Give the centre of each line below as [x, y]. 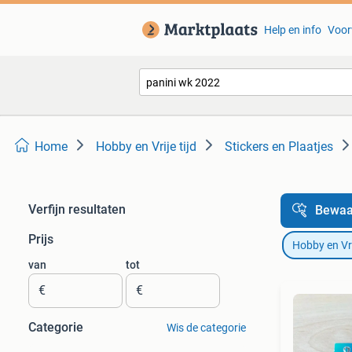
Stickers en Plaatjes [279, 147]
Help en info [292, 30]
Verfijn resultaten [77, 209]
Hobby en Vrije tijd [146, 147]
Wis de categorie [206, 328]
